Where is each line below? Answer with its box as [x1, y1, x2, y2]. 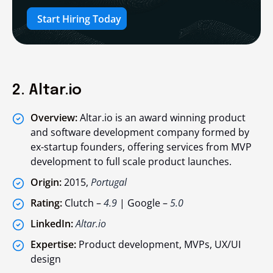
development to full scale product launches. [30, 155, 232, 169]
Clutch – [62, 196, 104, 210]
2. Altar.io [12, 83, 82, 99]
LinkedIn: [30, 217, 73, 231]
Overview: [30, 111, 80, 125]
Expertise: [30, 238, 76, 252]
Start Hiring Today [37, 12, 121, 26]
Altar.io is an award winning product [80, 111, 246, 125]
